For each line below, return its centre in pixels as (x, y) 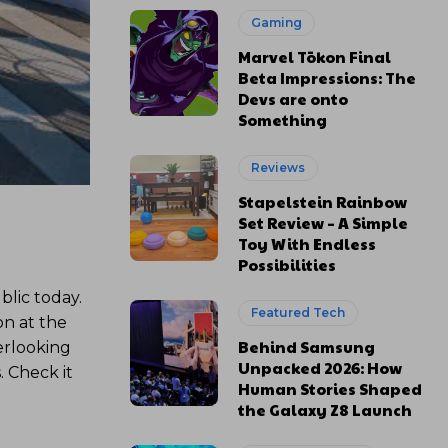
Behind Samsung (307, 346)
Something (283, 119)
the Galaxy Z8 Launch (325, 409)
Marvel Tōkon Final (315, 56)
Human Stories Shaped (330, 388)
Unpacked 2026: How (320, 367)
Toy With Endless (307, 243)
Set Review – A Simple (323, 222)
